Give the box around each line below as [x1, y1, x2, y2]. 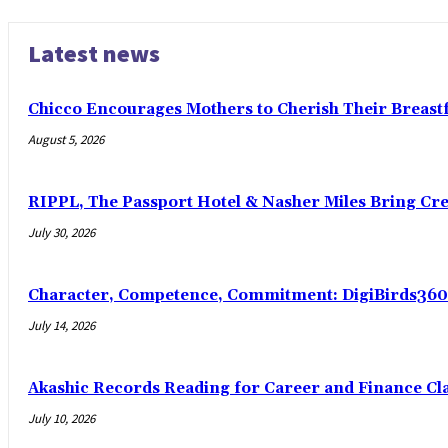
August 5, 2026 [28, 131, 104, 149]
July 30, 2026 [28, 224, 95, 242]
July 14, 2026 [28, 317, 95, 335]
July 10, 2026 [28, 410, 95, 428]
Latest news [28, 38, 160, 70]
